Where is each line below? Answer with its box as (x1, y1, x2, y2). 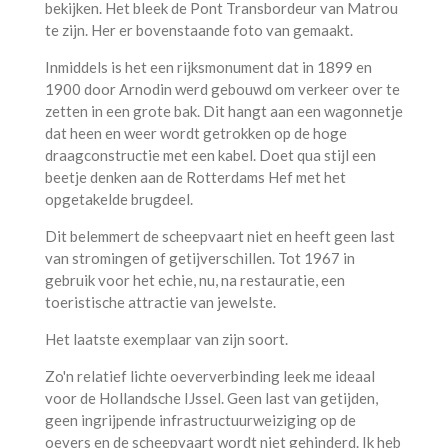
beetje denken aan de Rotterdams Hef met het (44, 167, 346, 186)
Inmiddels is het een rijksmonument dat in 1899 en (44, 57, 372, 76)
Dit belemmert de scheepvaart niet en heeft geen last (44, 226, 395, 245)
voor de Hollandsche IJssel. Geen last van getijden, (44, 388, 378, 407)
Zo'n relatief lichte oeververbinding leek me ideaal (44, 366, 375, 385)
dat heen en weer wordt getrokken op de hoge (44, 123, 347, 142)
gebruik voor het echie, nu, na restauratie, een (44, 270, 345, 289)
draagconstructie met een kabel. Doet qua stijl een (44, 145, 376, 164)
